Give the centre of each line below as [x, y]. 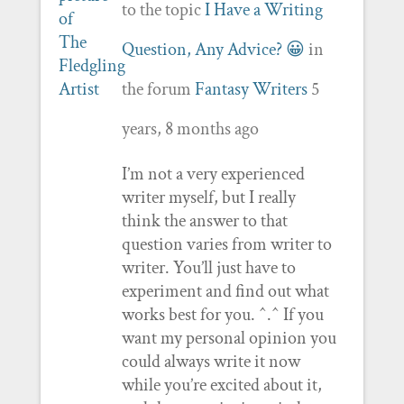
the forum [158, 89]
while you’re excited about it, [221, 385]
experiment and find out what [225, 291]
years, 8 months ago [190, 129]
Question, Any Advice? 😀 [213, 49]
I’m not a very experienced [213, 174]
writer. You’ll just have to [208, 267]
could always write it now [211, 361]
